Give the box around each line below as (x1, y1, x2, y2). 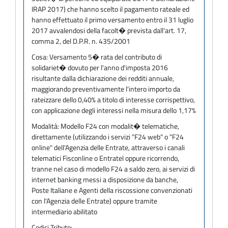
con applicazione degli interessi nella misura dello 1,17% (32, 104, 196, 116)
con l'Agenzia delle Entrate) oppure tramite (32, 195, 157, 206)
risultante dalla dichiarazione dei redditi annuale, (32, 72, 174, 83)
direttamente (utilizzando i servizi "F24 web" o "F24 (32, 131, 184, 142)
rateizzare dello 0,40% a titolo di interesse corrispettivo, (32, 94, 195, 105)
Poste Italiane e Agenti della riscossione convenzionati (32, 184, 192, 195)
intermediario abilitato (32, 206, 97, 217)
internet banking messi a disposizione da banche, (32, 174, 178, 185)
